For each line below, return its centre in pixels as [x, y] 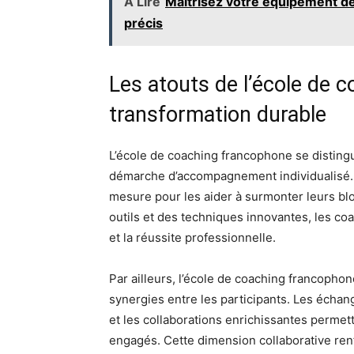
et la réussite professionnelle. [192, 237]
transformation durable [218, 115]
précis [143, 23]
